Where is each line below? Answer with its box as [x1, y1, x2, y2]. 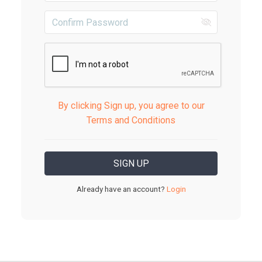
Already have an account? [76, 184, 165, 194]
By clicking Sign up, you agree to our [57, 100, 205, 111]
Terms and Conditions [87, 115, 175, 126]
